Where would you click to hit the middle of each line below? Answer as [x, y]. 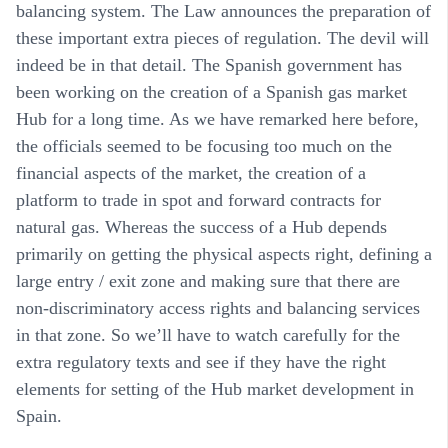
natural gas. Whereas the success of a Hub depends [201, 226]
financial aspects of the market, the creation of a [191, 172]
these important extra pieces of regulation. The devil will [222, 37]
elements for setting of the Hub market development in [215, 388]
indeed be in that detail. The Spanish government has [209, 64]
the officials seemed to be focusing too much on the [204, 145]
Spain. [39, 415]
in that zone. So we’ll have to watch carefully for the [208, 334]
